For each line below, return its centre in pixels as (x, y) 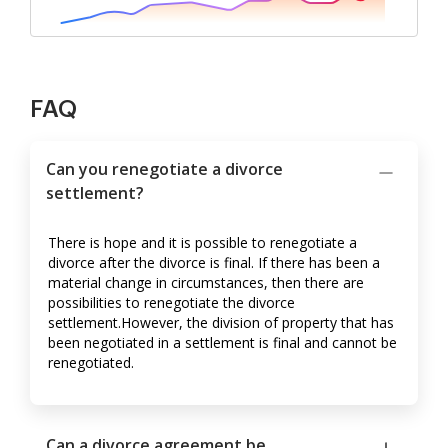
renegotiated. (91, 363)
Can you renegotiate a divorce (164, 169)
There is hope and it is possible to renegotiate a (202, 243)
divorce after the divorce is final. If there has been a (214, 263)
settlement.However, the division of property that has (221, 323)
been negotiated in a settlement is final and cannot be (222, 343)
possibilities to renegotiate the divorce (171, 303)
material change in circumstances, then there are (206, 283)
